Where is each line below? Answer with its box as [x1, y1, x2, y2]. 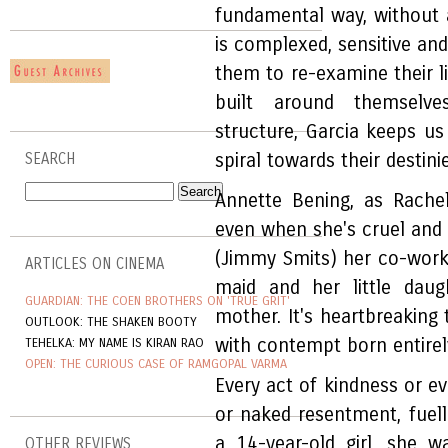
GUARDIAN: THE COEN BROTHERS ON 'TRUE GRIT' [25, 293, 290, 309]
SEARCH [25, 150, 75, 169]
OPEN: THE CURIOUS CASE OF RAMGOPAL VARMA [25, 356, 287, 372]
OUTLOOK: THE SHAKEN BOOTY [25, 314, 197, 330]
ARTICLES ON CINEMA [25, 255, 164, 274]
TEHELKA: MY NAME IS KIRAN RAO [25, 335, 204, 351]
